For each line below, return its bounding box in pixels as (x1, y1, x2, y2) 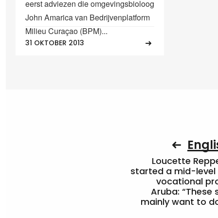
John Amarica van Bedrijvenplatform (25, 11, 150, 23)
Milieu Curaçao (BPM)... (25, 25, 108, 36)
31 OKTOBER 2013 (25, 38, 84, 48)
